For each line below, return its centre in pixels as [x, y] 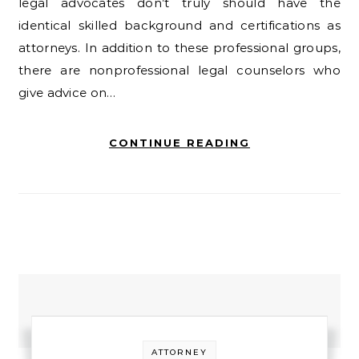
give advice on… [67, 93]
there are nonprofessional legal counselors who [179, 70]
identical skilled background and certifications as [179, 25]
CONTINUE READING [179, 143]
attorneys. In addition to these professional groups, [179, 48]
